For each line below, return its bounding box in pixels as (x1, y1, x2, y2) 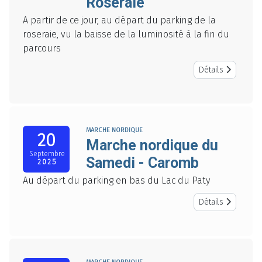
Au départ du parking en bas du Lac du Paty (23, 175, 210, 187)
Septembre (29, 150, 65, 158)
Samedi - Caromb (86, 154, 199, 172)
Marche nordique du (86, 137, 218, 154)
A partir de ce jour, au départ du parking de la (23, 15, 216, 26)
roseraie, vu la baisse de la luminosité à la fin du (23, 29, 229, 40)
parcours (23, 43, 61, 54)
